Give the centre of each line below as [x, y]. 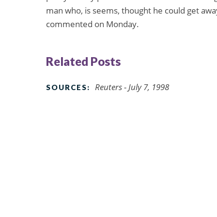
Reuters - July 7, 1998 [132, 87]
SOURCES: [68, 87]
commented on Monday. [93, 24]
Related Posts [83, 61]
